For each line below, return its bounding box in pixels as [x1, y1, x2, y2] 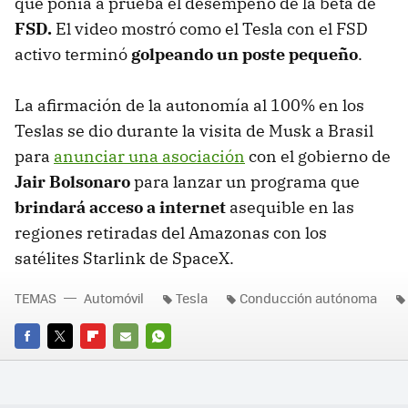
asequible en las [226, 196, 354, 218]
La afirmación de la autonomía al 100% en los [15, 94, 364, 116]
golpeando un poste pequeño [131, 43, 358, 65]
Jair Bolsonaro [15, 170, 130, 192]
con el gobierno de [245, 145, 391, 167]
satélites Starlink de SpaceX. [15, 247, 234, 269]
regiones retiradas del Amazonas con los [15, 221, 327, 243]
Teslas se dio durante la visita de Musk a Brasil [15, 119, 373, 141]
